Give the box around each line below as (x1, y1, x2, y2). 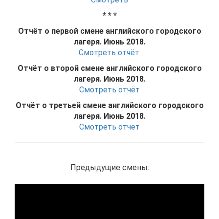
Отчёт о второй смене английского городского (17, 64, 202, 73)
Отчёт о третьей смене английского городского (15, 101, 204, 110)
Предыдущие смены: (70, 163, 149, 172)
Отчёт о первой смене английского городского (18, 26, 201, 36)
